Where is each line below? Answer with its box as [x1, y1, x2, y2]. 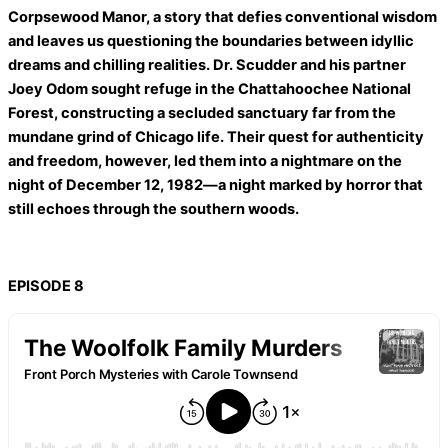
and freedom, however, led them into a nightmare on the [8, 151, 402, 170]
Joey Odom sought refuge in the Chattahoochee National [8, 79, 411, 98]
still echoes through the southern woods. [8, 199, 299, 218]
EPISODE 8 [8, 277, 84, 296]
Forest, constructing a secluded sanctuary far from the [8, 103, 396, 122]
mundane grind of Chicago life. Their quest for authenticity [8, 127, 424, 146]
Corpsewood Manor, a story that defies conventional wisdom [8, 7, 437, 26]
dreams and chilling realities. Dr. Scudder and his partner [8, 55, 406, 74]
